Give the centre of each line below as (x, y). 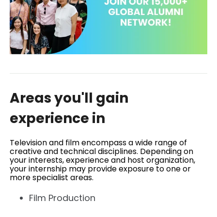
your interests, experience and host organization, (102, 160)
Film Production (62, 198)
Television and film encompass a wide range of (98, 142)
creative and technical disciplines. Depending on (101, 151)
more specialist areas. (52, 177)
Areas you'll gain (69, 98)
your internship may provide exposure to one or (100, 169)
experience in (57, 118)
